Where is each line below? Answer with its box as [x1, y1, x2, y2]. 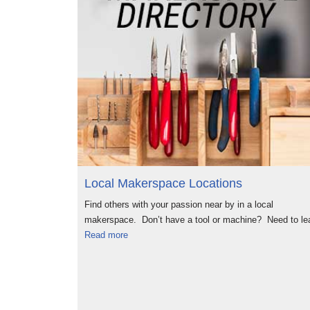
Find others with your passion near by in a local [84, 199, 273, 210]
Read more [84, 230, 128, 241]
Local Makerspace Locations [84, 176, 242, 191]
